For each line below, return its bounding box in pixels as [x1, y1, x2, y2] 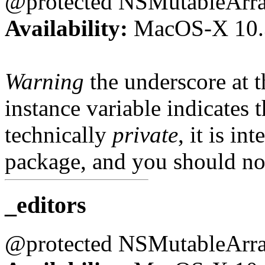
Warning [5, 68, 84, 94]
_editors [5, 192, 86, 219]
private [112, 121, 178, 147]
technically [5, 121, 112, 147]
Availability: [5, 15, 128, 41]
